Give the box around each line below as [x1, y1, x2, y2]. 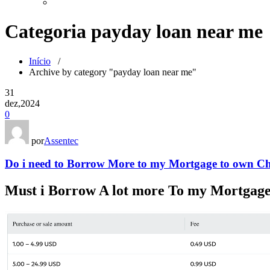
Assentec [44, 135, 78, 146]
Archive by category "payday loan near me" [29, 66, 196, 77]
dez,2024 [5, 98, 40, 108]
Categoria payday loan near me [5, 20, 263, 43]
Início [29, 55, 51, 66]
